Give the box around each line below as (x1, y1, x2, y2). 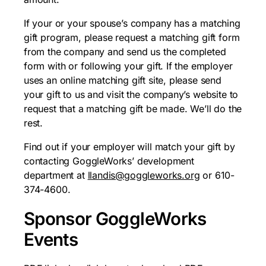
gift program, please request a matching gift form (24, 31, 240, 43)
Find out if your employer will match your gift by (24, 140, 235, 153)
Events (24, 228, 78, 250)
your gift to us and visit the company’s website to (24, 88, 239, 100)
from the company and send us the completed (24, 45, 226, 58)
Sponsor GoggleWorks (24, 207, 207, 229)
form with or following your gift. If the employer (24, 59, 233, 72)
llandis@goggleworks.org (87, 169, 200, 181)
